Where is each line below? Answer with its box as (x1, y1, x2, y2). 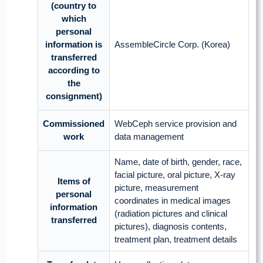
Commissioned (43, 119, 104, 129)
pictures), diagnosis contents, (114, 221, 227, 232)
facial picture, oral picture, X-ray (114, 170, 235, 180)
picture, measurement (114, 183, 198, 193)
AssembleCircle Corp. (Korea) (114, 39, 230, 50)
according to (48, 65, 100, 76)
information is (45, 39, 102, 50)
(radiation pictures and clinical (114, 208, 227, 219)
